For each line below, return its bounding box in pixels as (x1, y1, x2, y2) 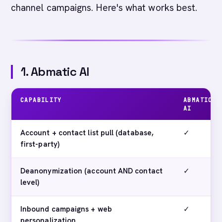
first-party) (20, 139, 59, 149)
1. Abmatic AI (21, 64, 89, 79)
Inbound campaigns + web (20, 204, 112, 214)
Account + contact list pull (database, (20, 128, 154, 138)
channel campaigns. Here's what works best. (11, 1, 198, 14)
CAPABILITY (20, 96, 62, 104)
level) (20, 177, 40, 187)
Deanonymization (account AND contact (20, 166, 163, 176)
